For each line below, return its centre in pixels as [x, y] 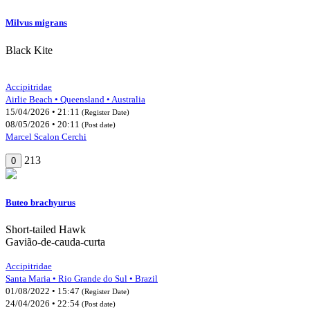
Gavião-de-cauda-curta [55, 241]
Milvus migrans [36, 23]
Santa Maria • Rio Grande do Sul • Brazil [82, 278]
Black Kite [29, 50]
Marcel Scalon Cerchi [46, 136]
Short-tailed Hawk [46, 229]
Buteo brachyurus [40, 202]
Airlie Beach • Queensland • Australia [75, 99]
